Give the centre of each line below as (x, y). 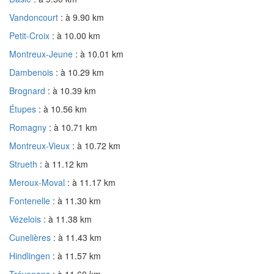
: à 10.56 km (63, 109)
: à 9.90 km (82, 17)
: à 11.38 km (68, 219)
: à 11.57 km (77, 255)
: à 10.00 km (76, 35)
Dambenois (32, 72)
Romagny (29, 127)
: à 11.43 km (77, 237)
